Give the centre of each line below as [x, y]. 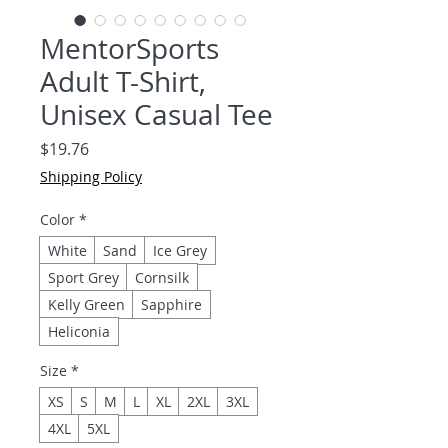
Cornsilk [162, 278]
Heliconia [79, 332]
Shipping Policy [91, 177]
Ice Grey [180, 251]
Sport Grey [83, 278]
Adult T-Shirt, [123, 82]
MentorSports [129, 49]
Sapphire [171, 305]
